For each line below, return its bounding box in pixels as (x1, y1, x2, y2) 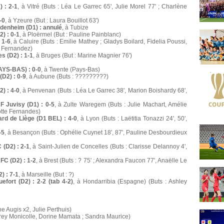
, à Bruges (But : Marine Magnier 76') (33, 52, 132, 59)
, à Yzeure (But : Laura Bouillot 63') (5, 17, 99, 24)
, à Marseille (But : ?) (18, 171, 74, 178)
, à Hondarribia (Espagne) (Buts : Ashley (72, 178, 187, 185)
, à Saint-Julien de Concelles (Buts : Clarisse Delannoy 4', (29, 143, 187, 150)
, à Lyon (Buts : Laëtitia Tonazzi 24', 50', (77, 115, 187, 122)
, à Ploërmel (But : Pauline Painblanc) (19, 31, 121, 38)
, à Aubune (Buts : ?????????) (26, 73, 108, 80)
